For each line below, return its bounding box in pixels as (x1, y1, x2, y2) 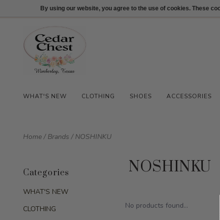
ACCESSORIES (166, 92, 212, 100)
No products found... (125, 201, 189, 210)
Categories (23, 167, 69, 178)
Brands (48, 132, 69, 141)
